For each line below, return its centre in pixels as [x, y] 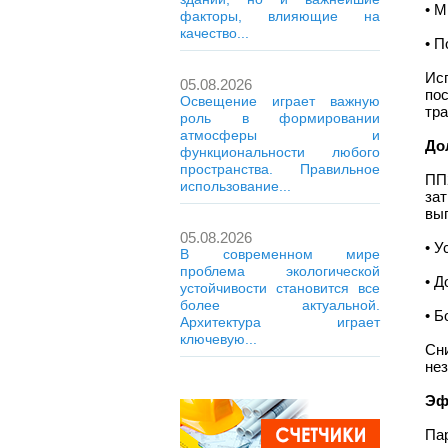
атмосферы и [280, 135]
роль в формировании [280, 118]
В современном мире [280, 254]
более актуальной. [280, 305]
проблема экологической [280, 271]
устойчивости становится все [280, 288]
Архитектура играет [280, 322]
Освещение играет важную [280, 101]
